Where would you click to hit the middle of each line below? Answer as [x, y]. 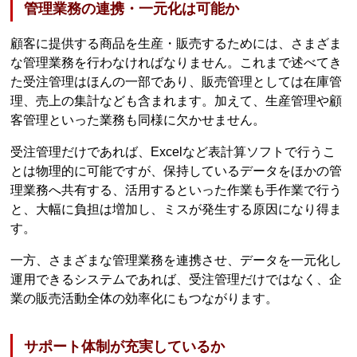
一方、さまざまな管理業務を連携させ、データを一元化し [177, 260]
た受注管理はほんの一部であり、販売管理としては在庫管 [177, 81]
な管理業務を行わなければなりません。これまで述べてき [177, 62]
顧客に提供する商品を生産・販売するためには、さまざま [177, 43]
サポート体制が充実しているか [125, 347]
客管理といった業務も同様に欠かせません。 [138, 120]
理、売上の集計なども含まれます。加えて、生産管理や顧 [177, 100]
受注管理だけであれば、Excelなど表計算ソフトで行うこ [173, 151]
